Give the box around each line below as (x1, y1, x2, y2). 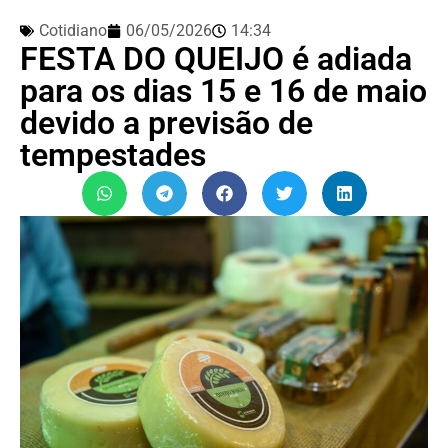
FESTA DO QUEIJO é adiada (20, 39, 412, 78)
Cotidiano (39, 20, 107, 40)
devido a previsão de (20, 103, 313, 142)
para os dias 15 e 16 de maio (20, 71, 427, 110)
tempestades (20, 135, 206, 174)
